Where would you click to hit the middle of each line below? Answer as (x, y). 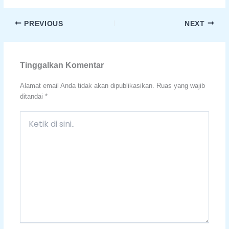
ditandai (32, 97)
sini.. (27, 137)
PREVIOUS (42, 24)
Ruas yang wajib (180, 86)
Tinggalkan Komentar (62, 65)
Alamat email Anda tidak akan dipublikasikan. (87, 86)
